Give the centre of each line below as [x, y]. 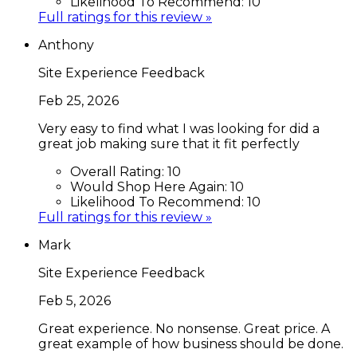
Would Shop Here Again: [150, 186]
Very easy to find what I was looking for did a [179, 128]
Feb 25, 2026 [78, 100]
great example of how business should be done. [191, 343]
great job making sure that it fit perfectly [169, 143]
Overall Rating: [119, 171]
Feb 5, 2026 [75, 300]
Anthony [66, 45]
